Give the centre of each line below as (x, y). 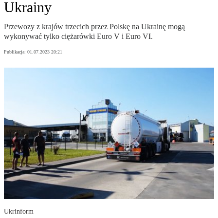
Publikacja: (16, 52)
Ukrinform (19, 212)
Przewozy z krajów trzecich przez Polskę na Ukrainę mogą (94, 27)
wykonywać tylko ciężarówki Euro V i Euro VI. (78, 36)
